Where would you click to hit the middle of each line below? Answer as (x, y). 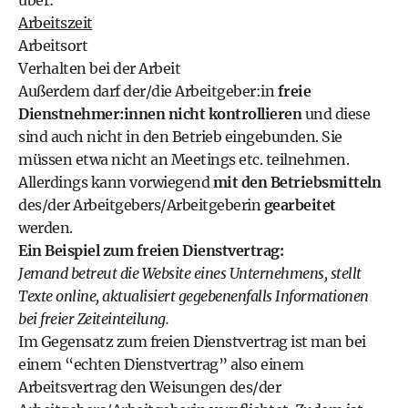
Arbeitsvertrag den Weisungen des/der (149, 387)
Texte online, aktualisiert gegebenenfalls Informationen (194, 296)
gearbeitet (300, 205)
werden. (46, 228)
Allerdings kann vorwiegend (116, 182)
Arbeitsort (53, 46)
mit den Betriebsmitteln (296, 182)
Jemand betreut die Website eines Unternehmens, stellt (190, 273)
